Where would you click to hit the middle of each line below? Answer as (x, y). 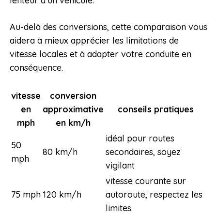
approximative (73, 109)
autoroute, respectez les (154, 195)
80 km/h (60, 152)
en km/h (73, 123)
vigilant (120, 166)
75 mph (26, 195)
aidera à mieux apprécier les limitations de (94, 41)
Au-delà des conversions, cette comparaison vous (108, 27)
